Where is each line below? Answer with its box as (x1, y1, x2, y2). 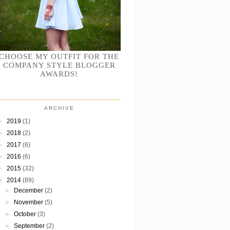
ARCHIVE (44, 105, 74, 111)
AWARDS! (40, 69, 78, 78)
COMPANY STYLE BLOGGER (3, 61, 116, 69)
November (14, 199, 44, 206)
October (14, 210, 36, 218)
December (14, 187, 44, 195)
